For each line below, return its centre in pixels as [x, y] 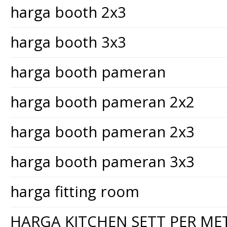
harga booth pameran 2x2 [102, 102]
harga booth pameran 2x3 [102, 131]
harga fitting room [75, 191]
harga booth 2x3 [68, 12]
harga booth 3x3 [68, 42]
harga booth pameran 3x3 [102, 161]
